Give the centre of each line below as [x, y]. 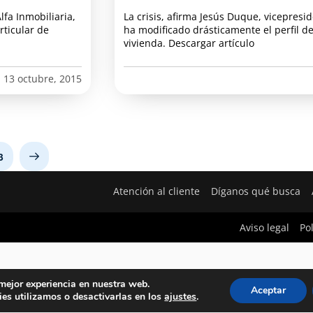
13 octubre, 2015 [43, 78]
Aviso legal [264, 227]
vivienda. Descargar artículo [189, 43]
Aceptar [268, 290]
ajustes [181, 297]
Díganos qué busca [256, 191]
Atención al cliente [157, 191]
